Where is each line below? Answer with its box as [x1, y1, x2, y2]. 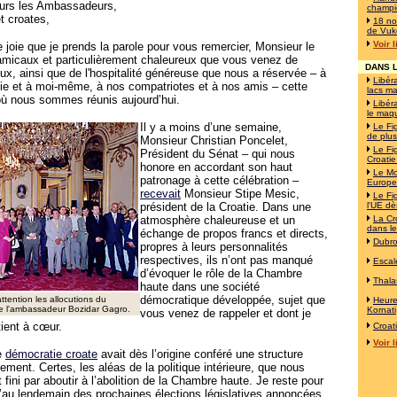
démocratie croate [5, 347, 97, 361]
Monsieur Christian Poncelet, [140, 134, 288, 147]
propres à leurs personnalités [140, 240, 288, 253]
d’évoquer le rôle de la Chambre [140, 267, 302, 280]
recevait [140, 187, 181, 200]
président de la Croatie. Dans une [140, 200, 311, 214]
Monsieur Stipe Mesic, [181, 187, 300, 200]
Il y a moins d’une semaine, [140, 121, 282, 134]
